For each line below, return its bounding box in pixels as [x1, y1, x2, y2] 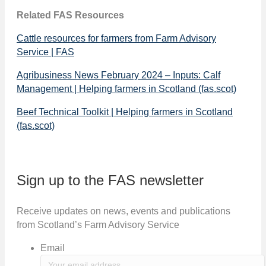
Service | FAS [17, 46, 74, 57]
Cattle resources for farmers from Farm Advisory [17, 33, 216, 43]
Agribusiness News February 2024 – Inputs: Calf [17, 69, 220, 80]
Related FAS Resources [17, 9, 124, 20]
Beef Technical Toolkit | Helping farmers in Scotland [17, 106, 233, 117]
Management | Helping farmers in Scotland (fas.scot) [17, 83, 236, 94]
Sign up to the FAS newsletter [17, 172, 204, 188]
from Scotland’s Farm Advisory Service [17, 219, 179, 230]
